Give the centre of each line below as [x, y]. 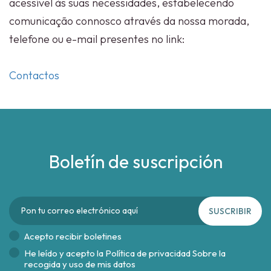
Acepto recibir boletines [73, 236]
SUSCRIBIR [230, 211]
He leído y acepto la [65, 253]
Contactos [34, 75]
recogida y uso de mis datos [80, 264]
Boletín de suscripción [135, 162]
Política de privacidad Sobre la [165, 253]
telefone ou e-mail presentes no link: [97, 39]
